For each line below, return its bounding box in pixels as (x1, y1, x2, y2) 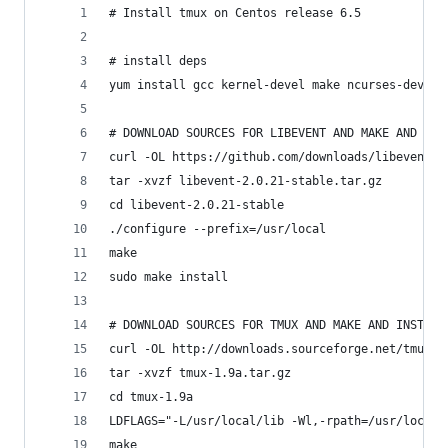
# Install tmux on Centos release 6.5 (109, 6, 361, 20)
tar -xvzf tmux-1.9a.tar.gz (109, 366, 291, 380)
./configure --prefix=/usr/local (109, 222, 326, 236)
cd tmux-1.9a (109, 390, 193, 404)
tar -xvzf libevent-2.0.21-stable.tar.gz (109, 174, 382, 188)
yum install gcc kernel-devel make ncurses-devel (109, 78, 438, 92)
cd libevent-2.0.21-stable (109, 198, 284, 212)
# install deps (109, 54, 207, 68)
